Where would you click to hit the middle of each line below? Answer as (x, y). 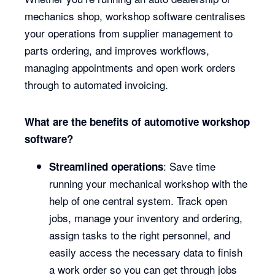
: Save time (190, 166)
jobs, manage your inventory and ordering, (146, 218)
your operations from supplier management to (129, 33)
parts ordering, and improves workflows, (117, 50)
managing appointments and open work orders (130, 67)
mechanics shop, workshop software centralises (135, 16)
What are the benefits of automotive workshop (137, 122)
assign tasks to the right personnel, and (140, 235)
